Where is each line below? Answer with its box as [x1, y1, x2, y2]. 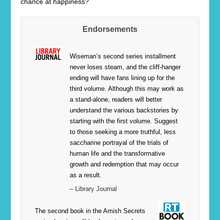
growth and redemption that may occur [70, 161, 179, 168]
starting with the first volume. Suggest [70, 117, 178, 125]
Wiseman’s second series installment [70, 53, 176, 60]
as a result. [70, 171, 102, 179]
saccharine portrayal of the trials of [70, 139, 169, 147]
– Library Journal [70, 185, 117, 192]
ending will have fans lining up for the [70, 74, 175, 82]
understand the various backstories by [70, 107, 179, 114]
